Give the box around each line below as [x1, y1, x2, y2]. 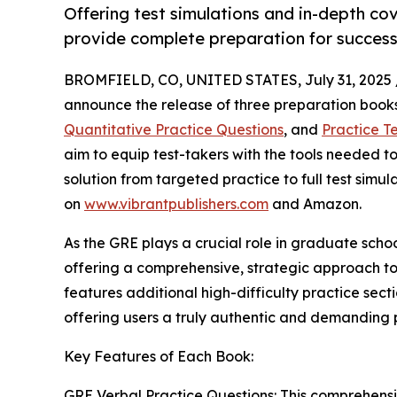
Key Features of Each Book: [64, 347, 253, 366]
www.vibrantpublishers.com [84, 195, 269, 214]
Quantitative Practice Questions [64, 121, 284, 139]
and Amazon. [269, 195, 362, 214]
